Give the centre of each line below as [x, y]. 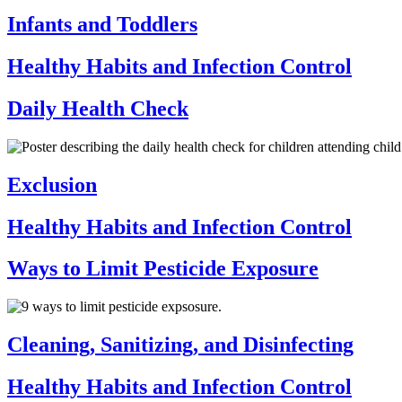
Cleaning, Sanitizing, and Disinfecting [180, 345]
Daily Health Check [98, 108]
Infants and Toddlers [102, 24]
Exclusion [52, 184]
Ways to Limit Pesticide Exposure [163, 269]
